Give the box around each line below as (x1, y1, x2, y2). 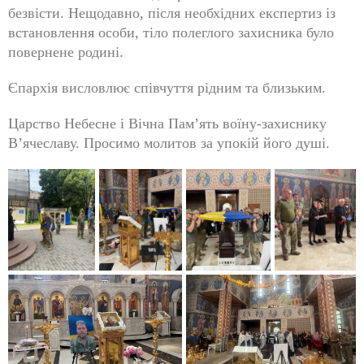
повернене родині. (8, 44, 123, 60)
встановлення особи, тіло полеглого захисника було (8, 24, 334, 41)
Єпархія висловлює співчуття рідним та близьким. (8, 80, 326, 96)
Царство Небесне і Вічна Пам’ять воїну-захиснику (8, 115, 327, 132)
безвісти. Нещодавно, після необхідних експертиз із (8, 5, 336, 21)
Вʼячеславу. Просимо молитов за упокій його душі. (8, 135, 330, 151)
